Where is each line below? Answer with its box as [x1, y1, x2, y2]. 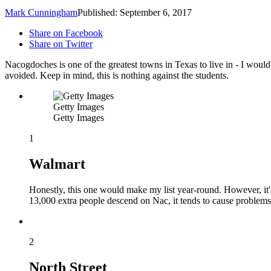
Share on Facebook [29, 28, 103, 39]
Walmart [29, 156, 85, 172]
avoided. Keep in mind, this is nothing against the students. [5, 70, 229, 81]
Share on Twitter [29, 39, 93, 50]
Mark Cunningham [5, 7, 77, 18]
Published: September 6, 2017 [77, 7, 192, 18]
